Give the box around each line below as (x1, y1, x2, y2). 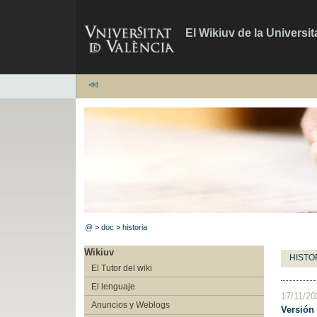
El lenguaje (91, 281, 135, 292)
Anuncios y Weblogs (91, 299, 170, 310)
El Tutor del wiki (91, 263, 152, 273)
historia (122, 223, 148, 231)
